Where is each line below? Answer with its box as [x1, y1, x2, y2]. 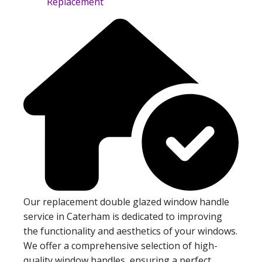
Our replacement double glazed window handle [23, 195, 229, 209]
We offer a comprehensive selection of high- [23, 239, 218, 253]
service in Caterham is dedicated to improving [23, 210, 222, 223]
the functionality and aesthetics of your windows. [23, 225, 237, 238]
